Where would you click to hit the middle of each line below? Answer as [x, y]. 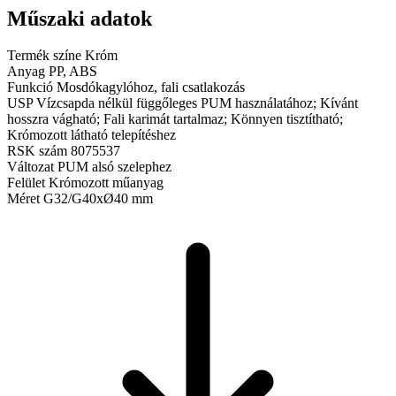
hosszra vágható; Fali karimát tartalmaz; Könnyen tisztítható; [175, 119]
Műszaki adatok [80, 18]
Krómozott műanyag [106, 183]
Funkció [30, 88]
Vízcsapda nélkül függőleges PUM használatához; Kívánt [197, 103]
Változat [30, 167]
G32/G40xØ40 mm [98, 199]
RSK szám [37, 151]
